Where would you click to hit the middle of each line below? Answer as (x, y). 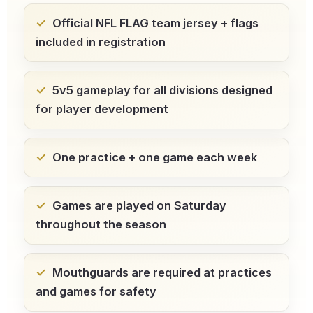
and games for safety (96, 292)
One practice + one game (123, 158)
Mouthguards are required (126, 273)
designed (246, 90)
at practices (236, 273)
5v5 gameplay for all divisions (136, 90)
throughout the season (101, 225)
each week (225, 158)
